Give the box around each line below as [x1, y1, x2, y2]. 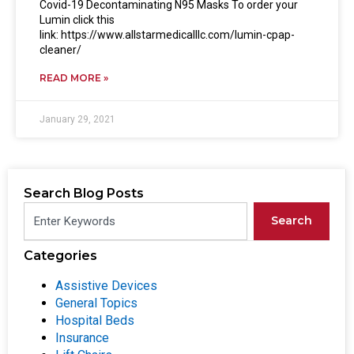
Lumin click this [40, 13, 115, 26]
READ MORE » [40, 71, 108, 84]
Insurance [55, 330, 109, 345]
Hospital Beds [55, 312, 134, 328]
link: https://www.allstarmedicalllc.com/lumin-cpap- [40, 28, 295, 41]
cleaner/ [40, 43, 81, 56]
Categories [24, 247, 97, 263]
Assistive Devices [55, 277, 157, 293]
